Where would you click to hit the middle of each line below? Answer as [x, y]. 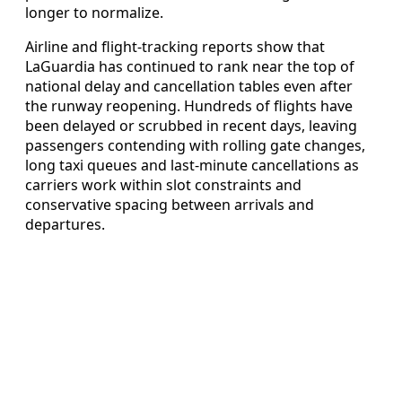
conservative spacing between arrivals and [170, 204]
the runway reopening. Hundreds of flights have [189, 105]
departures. [65, 224]
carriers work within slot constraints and [163, 184]
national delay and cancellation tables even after [189, 86]
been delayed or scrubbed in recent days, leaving [191, 125]
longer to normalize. [94, 12]
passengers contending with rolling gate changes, [195, 145]
